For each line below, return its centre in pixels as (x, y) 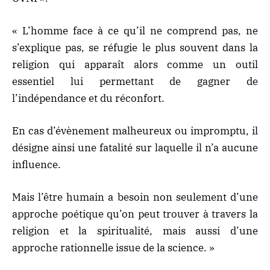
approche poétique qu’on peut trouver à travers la (135, 214)
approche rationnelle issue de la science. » (113, 248)
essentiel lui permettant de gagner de (135, 81)
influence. (36, 164)
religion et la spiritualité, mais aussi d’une (135, 231)
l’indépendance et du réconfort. (88, 98)
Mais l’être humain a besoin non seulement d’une (135, 197)
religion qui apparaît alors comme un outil (135, 64)
